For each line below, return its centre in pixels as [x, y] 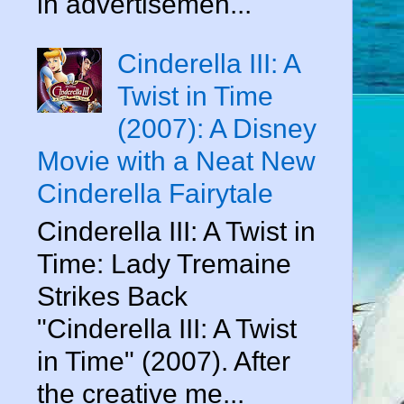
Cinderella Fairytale [155, 193]
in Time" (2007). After [164, 361]
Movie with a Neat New [176, 161]
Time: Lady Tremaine [164, 263]
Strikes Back [112, 296]
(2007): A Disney [217, 128]
